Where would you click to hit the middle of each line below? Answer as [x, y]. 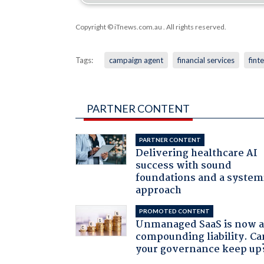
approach [159, 190]
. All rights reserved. [194, 27]
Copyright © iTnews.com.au [118, 27]
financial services [206, 60]
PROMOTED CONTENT [175, 211]
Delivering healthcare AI [197, 153]
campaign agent [136, 60]
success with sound [184, 166]
